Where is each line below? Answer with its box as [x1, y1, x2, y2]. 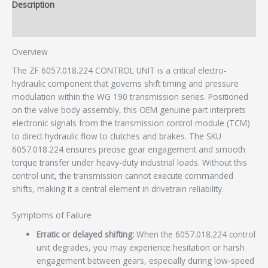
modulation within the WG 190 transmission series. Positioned [12, 91, 248, 103]
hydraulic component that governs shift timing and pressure [12, 78, 239, 90]
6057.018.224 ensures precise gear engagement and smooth [12, 144, 245, 156]
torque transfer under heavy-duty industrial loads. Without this [12, 157, 247, 169]
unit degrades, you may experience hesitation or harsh [36, 241, 245, 253]
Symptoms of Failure [12, 209, 92, 221]
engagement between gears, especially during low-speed [36, 254, 255, 266]
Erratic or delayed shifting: [36, 228, 135, 240]
